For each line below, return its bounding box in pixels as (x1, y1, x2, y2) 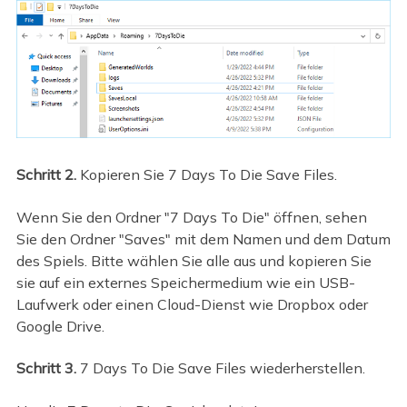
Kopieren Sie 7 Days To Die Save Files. (79, 165, 337, 184)
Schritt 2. (15, 165, 80, 184)
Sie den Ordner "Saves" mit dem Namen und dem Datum (15, 229, 391, 248)
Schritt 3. (15, 359, 76, 378)
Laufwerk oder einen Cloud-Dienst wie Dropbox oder (15, 294, 368, 313)
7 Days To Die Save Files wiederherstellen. (75, 359, 365, 378)
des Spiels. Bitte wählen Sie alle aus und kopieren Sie (15, 251, 372, 270)
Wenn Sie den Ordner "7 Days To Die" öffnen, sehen (15, 207, 367, 226)
